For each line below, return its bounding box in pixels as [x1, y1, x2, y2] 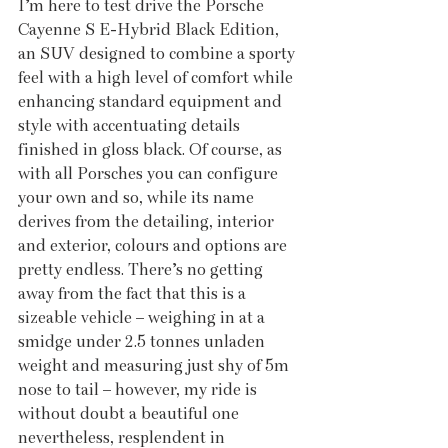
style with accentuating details [18, 116, 244, 136]
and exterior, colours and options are [18, 236, 291, 256]
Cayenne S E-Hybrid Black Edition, [18, 20, 283, 40]
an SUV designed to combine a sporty [18, 44, 299, 64]
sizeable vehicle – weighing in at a [18, 308, 269, 328]
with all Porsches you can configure [18, 164, 282, 184]
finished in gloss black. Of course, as [18, 140, 286, 160]
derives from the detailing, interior [18, 212, 278, 232]
